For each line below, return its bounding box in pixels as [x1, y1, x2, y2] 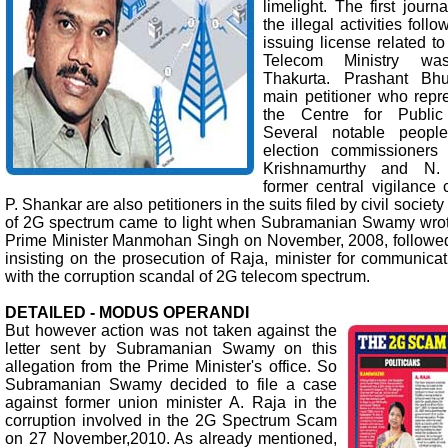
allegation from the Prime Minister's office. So [5, 357, 337, 375]
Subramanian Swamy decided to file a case [5, 375, 337, 393]
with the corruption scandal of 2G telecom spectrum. [5, 267, 370, 285]
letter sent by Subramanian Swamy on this [5, 339, 337, 357]
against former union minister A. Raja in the [5, 393, 337, 411]
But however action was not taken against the [5, 321, 337, 339]
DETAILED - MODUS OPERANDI [5, 303, 249, 321]
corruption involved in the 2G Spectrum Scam [5, 411, 337, 429]
